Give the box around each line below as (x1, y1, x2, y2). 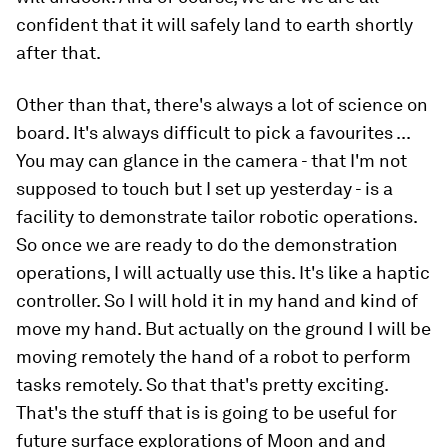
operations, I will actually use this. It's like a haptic (16, 262, 430, 283)
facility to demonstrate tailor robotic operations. (16, 206, 417, 227)
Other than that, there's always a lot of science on (16, 94, 428, 115)
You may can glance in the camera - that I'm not (16, 150, 407, 171)
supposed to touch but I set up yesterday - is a (16, 178, 393, 199)
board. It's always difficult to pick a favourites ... (16, 122, 410, 143)
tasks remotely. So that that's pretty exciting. (16, 374, 388, 395)
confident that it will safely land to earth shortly (16, 14, 413, 35)
